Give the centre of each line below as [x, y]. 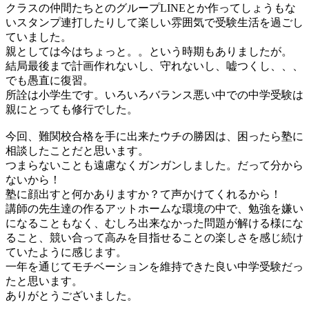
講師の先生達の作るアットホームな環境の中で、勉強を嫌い [154, 208]
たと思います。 [44, 281]
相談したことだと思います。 [77, 150]
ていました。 [39, 37]
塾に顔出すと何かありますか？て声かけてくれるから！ [143, 194]
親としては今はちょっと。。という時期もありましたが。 [149, 51]
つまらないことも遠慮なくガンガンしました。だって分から [154, 165]
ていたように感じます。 [66, 252]
